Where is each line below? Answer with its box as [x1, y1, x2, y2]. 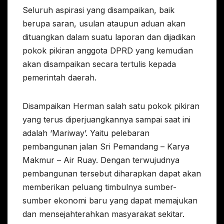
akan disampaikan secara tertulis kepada [22, 58, 176, 69]
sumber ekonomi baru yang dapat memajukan [22, 195, 197, 205]
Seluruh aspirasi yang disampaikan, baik [22, 4, 174, 15]
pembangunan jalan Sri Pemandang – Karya [22, 141, 189, 151]
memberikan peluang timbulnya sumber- [22, 181, 176, 192]
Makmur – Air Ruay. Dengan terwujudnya [22, 154, 179, 165]
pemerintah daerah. [22, 72, 96, 82]
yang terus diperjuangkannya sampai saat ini [22, 114, 190, 124]
